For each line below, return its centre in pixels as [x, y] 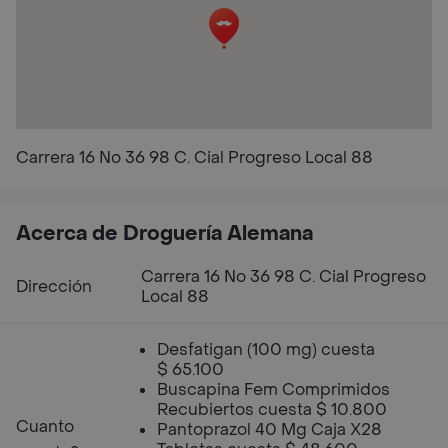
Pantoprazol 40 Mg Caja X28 [269, 429]
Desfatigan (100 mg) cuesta [266, 349]
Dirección [54, 286]
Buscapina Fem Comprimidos [273, 389]
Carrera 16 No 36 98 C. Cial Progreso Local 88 [194, 157]
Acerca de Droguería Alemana [164, 234]
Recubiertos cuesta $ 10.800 [272, 409]
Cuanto [45, 426]
